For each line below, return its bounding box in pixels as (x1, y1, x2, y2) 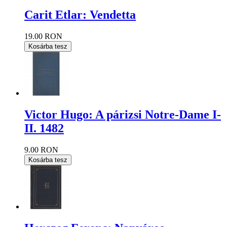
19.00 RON (24, 31, 62, 41)
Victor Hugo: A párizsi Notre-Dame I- (24, 107, 221, 121)
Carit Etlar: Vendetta (24, 8, 136, 21)
